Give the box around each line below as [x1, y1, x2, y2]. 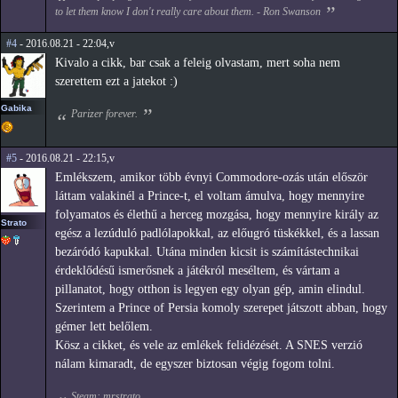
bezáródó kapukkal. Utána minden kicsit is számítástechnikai [55, 245, 359, 259]
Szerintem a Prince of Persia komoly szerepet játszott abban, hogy [55, 301, 387, 315]
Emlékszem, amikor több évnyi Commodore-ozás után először [55, 171, 368, 185]
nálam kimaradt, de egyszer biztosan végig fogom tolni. [55, 357, 335, 371]
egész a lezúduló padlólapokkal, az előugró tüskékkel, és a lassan [55, 227, 379, 241]
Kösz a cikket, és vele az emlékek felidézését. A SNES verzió [55, 338, 362, 353]
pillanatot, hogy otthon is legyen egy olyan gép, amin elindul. [55, 283, 365, 297]
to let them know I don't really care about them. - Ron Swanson [55, 4, 321, 18]
